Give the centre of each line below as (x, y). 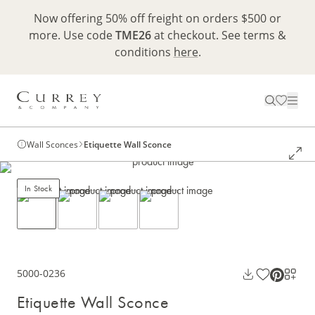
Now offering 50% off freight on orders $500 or (157, 18)
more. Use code (72, 35)
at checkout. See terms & (219, 35)
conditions (144, 52)
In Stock (38, 189)
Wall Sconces (52, 144)
